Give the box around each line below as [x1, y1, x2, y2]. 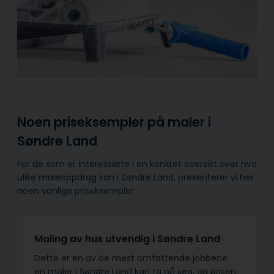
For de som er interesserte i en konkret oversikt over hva [17, 157, 257, 170]
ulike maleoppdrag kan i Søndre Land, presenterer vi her [17, 171, 254, 183]
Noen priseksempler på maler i [17, 113, 211, 131]
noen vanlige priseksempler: [17, 184, 136, 197]
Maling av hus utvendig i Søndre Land [34, 231, 220, 246]
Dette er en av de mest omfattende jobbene [34, 251, 228, 264]
